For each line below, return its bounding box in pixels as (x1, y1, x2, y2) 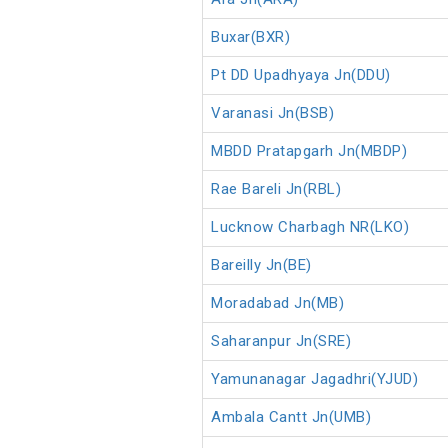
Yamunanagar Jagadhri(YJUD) (211, 370, 418, 389)
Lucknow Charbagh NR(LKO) (211, 218, 409, 237)
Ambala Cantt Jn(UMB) (211, 408, 371, 427)
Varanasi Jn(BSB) (211, 104, 334, 123)
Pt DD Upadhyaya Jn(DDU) (211, 66, 391, 85)
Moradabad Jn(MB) (211, 294, 344, 313)
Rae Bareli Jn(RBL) (211, 180, 341, 199)
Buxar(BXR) (211, 28, 290, 47)
